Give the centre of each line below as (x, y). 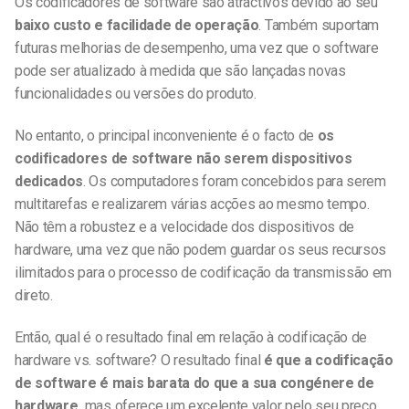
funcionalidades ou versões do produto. (136, 94)
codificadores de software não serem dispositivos (184, 159)
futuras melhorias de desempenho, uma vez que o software (197, 48)
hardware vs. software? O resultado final (138, 361)
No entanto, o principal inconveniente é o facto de (166, 136)
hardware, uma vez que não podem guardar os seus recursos (201, 250)
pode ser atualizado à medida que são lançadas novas (180, 71)
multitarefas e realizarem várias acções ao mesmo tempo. (192, 204)
